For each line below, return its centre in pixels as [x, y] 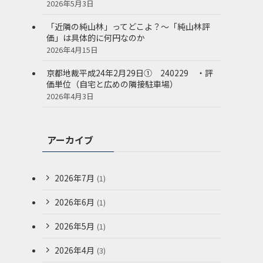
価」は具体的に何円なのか [96, 37]
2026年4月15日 [72, 49]
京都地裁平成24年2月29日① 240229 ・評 [130, 73]
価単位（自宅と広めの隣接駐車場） [116, 84]
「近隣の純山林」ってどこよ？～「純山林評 [128, 26]
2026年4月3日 [70, 96]
